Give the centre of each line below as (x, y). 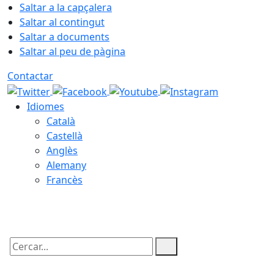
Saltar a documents (65, 37)
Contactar (30, 76)
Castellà (65, 135)
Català (61, 121)
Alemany (66, 165)
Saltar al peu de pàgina (72, 51)
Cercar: (23, 257)
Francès (65, 180)
